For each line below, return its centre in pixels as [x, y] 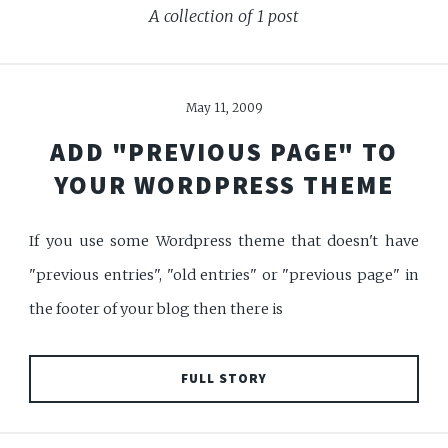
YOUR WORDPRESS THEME [224, 184]
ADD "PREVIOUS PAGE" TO [224, 151]
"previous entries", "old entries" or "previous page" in [224, 274]
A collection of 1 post [224, 15]
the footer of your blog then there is [156, 308]
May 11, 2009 [224, 108]
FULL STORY [224, 379]
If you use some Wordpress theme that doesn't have [224, 240]
